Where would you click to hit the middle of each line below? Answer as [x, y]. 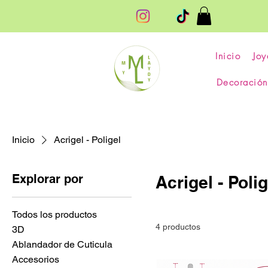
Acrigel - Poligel [87, 140]
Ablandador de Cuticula [62, 245]
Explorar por [48, 179]
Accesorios [36, 260]
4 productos [178, 227]
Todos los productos [54, 215]
